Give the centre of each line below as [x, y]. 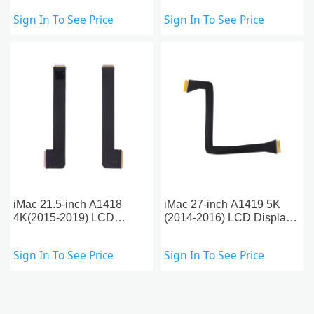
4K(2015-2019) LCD [64, 217]
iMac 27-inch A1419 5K [222, 204]
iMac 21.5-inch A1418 [68, 204]
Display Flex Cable [61, 231]
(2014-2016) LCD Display [227, 217]
